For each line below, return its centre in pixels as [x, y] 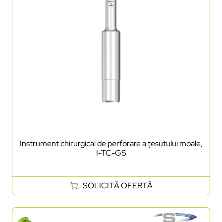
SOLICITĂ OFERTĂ [117, 185]
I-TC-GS [111, 153]
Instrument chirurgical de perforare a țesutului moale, [111, 143]
